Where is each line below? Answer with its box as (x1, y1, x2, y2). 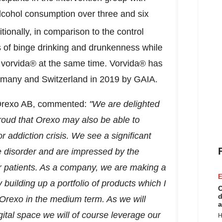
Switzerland (42, 74, 88, 84)
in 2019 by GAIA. (88, 74, 158, 84)
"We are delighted (89, 99, 160, 109)
